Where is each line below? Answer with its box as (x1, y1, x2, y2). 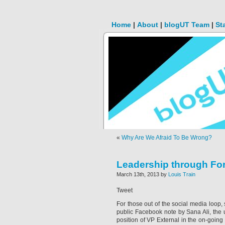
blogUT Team (164, 21, 209, 29)
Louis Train (168, 171, 195, 177)
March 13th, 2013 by (117, 171, 168, 177)
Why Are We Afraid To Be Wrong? (122, 134, 212, 141)
